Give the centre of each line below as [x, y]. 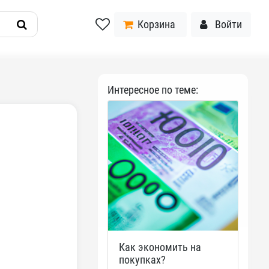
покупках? [142, 260]
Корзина [155, 24]
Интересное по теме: [153, 90]
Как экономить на [160, 247]
